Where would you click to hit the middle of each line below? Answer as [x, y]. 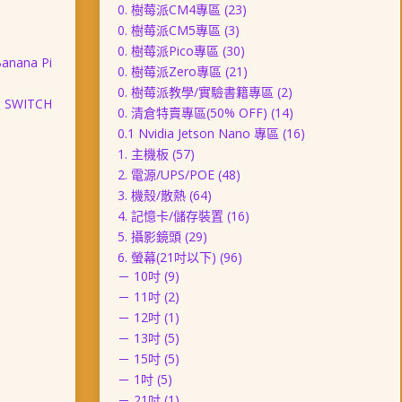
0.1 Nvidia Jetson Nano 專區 [198, 133]
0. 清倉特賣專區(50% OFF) [192, 113]
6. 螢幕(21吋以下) [166, 257]
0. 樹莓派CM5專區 [169, 30]
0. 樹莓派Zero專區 [169, 71]
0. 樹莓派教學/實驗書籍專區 [195, 92]
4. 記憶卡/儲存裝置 [170, 216]
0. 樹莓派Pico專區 [168, 51]
